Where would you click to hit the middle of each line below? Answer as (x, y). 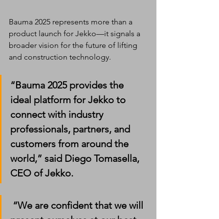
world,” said (37, 158)
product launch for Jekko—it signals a (76, 33)
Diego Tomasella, (103, 158)
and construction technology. (60, 57)
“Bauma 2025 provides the (68, 85)
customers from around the (71, 143)
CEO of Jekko (41, 173)
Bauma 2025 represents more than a (72, 22)
